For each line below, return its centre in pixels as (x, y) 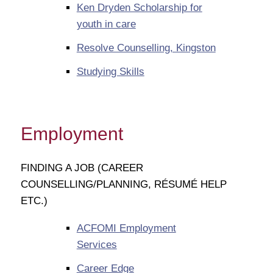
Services (97, 245)
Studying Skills (110, 72)
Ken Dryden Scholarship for (139, 8)
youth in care (106, 24)
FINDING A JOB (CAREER (82, 168)
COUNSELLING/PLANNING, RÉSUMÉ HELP (123, 185)
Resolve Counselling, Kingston (146, 48)
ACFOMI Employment (126, 229)
